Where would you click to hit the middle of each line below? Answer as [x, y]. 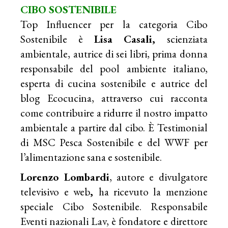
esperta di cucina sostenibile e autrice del [114, 83]
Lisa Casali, [130, 39]
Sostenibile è [57, 39]
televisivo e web [55, 192]
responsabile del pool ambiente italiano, [114, 69]
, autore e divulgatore [158, 177]
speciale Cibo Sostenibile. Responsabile [114, 207]
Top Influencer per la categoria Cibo [114, 24]
